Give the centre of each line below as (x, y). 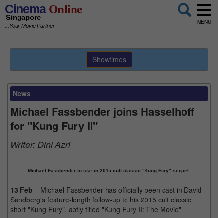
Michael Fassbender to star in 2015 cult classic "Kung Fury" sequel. (109, 171)
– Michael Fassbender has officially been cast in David (117, 190)
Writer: (24, 144)
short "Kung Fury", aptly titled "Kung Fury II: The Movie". (97, 209)
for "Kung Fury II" (54, 126)
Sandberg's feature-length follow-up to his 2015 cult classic (101, 200)
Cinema (25, 9)
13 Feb (21, 190)
